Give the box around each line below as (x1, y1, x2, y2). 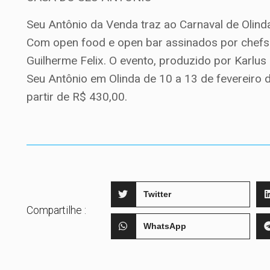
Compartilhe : (27, 204, 87, 216)
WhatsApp (143, 221, 187, 231)
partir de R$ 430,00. (27, 89, 128, 104)
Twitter (143, 189, 172, 199)
